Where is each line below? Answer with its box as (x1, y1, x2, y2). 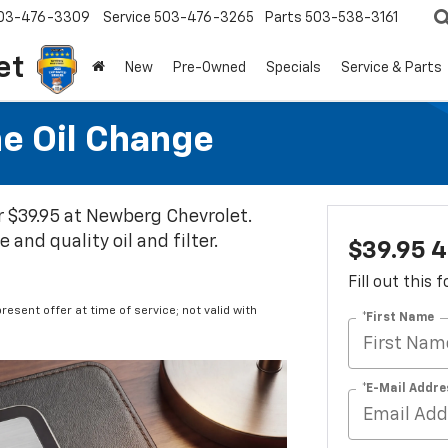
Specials (266, 61, 321, 76)
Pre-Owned (173, 61, 246, 76)
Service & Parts (341, 61, 442, 76)
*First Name (361, 311, 434, 324)
